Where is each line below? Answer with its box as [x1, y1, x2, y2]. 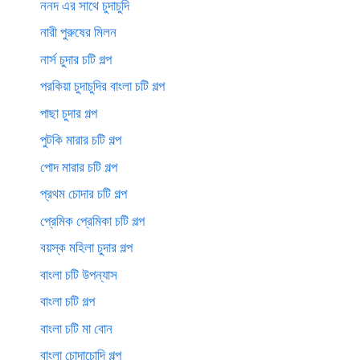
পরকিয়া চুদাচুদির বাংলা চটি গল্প [40, 76, 165, 96]
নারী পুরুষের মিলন [40, 22, 117, 42]
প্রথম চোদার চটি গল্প [40, 184, 127, 203]
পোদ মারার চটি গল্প [40, 157, 117, 176]
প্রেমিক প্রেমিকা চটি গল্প [40, 211, 145, 230]
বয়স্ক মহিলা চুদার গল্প [40, 238, 133, 257]
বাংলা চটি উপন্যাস [40, 264, 117, 284]
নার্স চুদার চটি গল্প [40, 49, 112, 68]
